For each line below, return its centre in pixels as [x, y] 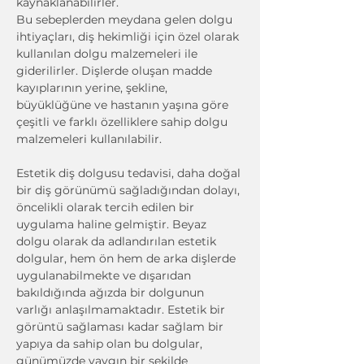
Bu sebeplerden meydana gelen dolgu [126, 19]
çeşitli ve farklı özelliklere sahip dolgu [123, 122]
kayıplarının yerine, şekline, [93, 88]
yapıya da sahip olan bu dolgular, [111, 344]
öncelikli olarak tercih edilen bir [107, 207]
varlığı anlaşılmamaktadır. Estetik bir [122, 310]
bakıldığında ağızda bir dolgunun [112, 292]
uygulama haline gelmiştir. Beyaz [113, 224]
